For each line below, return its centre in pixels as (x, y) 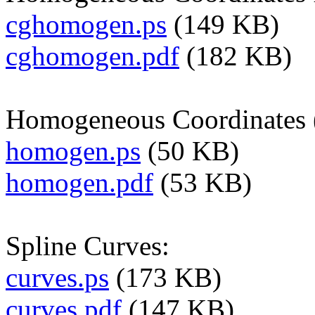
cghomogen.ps (86, 25)
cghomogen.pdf (92, 56)
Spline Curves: (88, 246)
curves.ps (57, 278)
